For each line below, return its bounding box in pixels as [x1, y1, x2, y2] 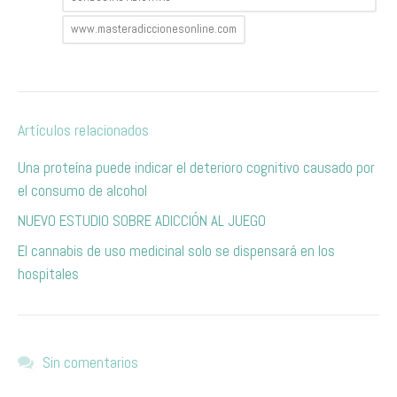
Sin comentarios [43, 352, 138, 372]
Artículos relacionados [18, 120, 149, 140]
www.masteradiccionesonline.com [71, 21, 237, 36]
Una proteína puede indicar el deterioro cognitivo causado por [18, 158, 375, 177]
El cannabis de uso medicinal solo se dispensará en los [18, 241, 335, 261]
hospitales [18, 264, 79, 284]
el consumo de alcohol [18, 181, 147, 200]
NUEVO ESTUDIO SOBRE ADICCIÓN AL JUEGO [18, 211, 266, 230]
